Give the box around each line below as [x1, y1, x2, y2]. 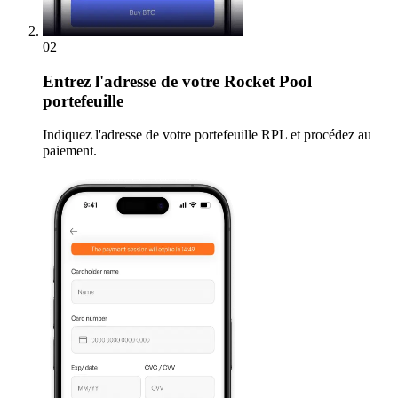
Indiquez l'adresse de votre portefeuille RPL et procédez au [43, 127, 371, 143]
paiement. [43, 143, 97, 159]
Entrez [43, 71, 91, 91]
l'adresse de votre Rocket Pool [91, 71, 312, 91]
